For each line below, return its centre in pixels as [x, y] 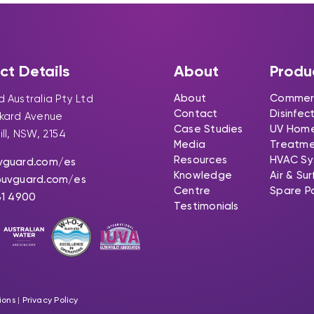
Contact [196, 113]
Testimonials [206, 206]
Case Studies [208, 129]
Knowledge [203, 175]
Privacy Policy [50, 300]
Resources [200, 159]
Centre [192, 190]
